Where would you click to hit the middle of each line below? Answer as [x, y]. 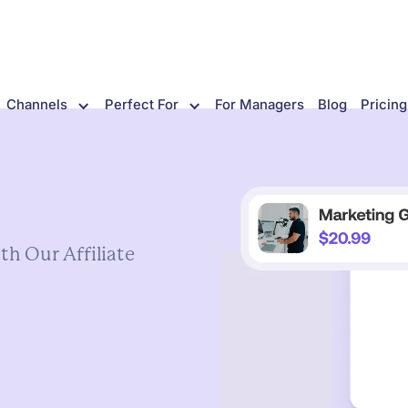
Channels [36, 104]
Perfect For [141, 104]
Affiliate [99, 255]
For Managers [260, 104]
